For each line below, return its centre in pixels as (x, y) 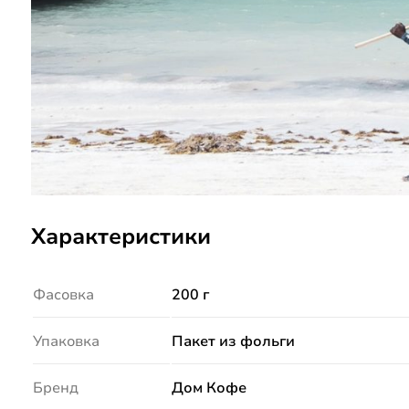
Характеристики (121, 237)
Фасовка (63, 295)
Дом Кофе (209, 388)
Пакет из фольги (233, 342)
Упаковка (66, 342)
